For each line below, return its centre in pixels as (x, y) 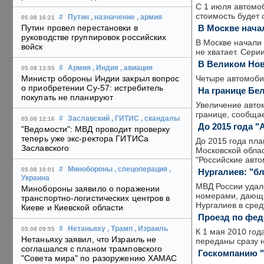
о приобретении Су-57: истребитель (93, 88)
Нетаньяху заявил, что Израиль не (89, 240)
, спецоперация (141, 169)
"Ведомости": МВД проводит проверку (96, 129)
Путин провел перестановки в (80, 28)
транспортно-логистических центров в (96, 198)
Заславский (89, 119)
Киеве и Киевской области (72, 208)
